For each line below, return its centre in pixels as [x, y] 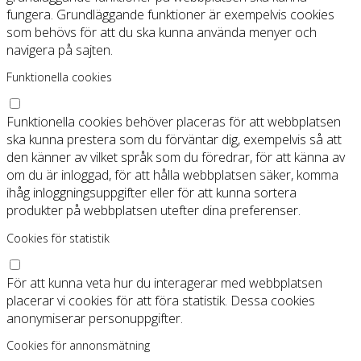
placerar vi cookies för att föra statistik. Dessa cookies [161, 300]
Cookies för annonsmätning [78, 346]
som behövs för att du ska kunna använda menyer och [162, 33]
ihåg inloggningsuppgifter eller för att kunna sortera [151, 193]
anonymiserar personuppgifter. [95, 318]
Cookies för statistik [58, 238]
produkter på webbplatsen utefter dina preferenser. [154, 211]
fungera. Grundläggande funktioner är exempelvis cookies [170, 15]
